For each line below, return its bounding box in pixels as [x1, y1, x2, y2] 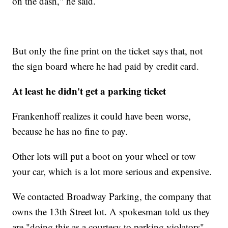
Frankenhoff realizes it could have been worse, [12, 109, 191, 122]
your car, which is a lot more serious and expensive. [12, 164, 212, 178]
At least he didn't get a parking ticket [12, 83, 166, 98]
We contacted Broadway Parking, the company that [12, 189, 212, 203]
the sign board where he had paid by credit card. [12, 59, 199, 72]
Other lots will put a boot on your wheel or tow [12, 149, 196, 162]
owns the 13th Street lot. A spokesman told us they [12, 205, 211, 218]
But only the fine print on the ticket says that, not [12, 44, 203, 57]
